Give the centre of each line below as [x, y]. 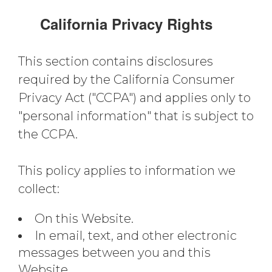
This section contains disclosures [116, 61]
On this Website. [84, 219]
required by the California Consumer [127, 80]
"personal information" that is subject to [136, 116]
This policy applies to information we [127, 171]
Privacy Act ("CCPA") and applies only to [134, 98]
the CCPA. [48, 134]
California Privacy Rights [126, 24]
